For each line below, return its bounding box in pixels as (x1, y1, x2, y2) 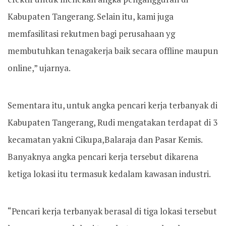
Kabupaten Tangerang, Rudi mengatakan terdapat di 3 (8, 117, 217, 128)
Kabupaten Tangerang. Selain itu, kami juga (8, 11, 174, 22)
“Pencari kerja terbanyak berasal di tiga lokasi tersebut (8, 205, 217, 217)
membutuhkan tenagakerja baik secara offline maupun (8, 45, 218, 56)
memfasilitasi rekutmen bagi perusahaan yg (8, 28, 175, 39)
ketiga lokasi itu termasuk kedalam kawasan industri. (8, 168, 211, 180)
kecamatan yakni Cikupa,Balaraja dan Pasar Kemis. (8, 134, 202, 145)
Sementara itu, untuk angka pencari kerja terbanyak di (8, 99, 217, 111)
